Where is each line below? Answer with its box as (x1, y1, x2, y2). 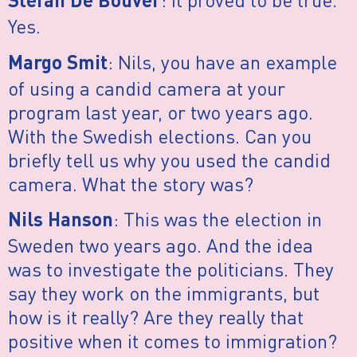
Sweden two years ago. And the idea (8, 233, 313, 258)
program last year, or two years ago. (8, 99, 313, 124)
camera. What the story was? (8, 171, 253, 196)
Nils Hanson (8, 212, 113, 232)
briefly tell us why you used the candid (8, 147, 331, 172)
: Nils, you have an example (108, 49, 337, 74)
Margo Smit (8, 54, 108, 74)
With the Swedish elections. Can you (8, 123, 312, 148)
